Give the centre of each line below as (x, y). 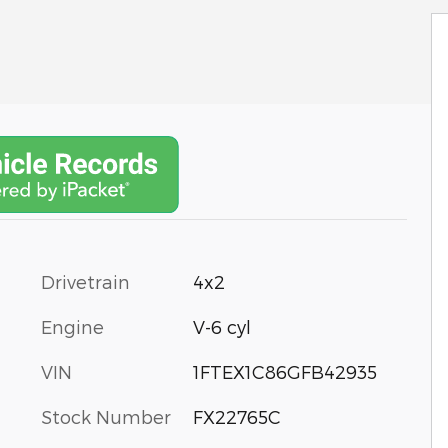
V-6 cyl (221, 327)
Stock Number (106, 417)
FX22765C (236, 417)
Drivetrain (85, 282)
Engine (72, 327)
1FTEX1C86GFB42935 (284, 372)
